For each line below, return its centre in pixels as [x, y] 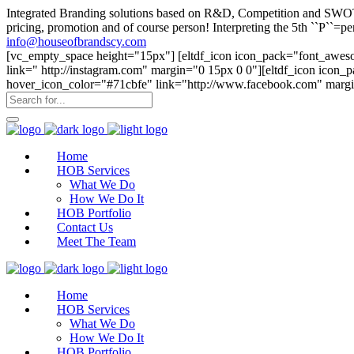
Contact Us [85, 227]
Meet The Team [96, 241]
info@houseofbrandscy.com [76, 41]
